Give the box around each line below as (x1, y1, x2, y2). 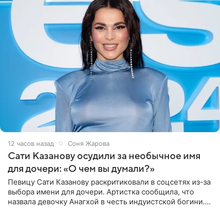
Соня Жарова (68, 139, 110, 147)
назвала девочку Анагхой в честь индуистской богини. (8, 196, 205, 206)
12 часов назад (8, 139, 54, 147)
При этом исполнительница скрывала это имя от (8, 206, 183, 216)
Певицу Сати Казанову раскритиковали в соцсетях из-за (8, 177, 211, 187)
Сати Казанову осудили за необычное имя (8, 150, 200, 162)
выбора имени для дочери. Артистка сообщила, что (8, 187, 194, 196)
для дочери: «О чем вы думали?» (8, 163, 155, 174)
